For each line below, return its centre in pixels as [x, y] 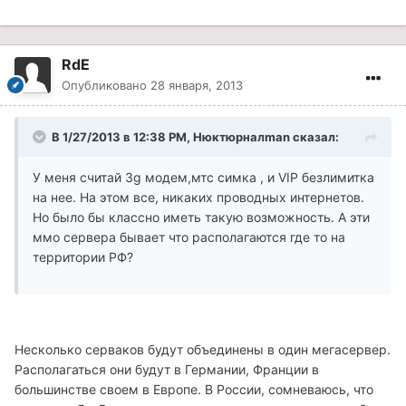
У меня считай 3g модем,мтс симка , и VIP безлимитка [203, 178]
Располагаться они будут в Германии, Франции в [167, 370]
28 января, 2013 [197, 86]
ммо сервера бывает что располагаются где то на [189, 237]
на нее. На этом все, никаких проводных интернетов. [198, 198]
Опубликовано [106, 86]
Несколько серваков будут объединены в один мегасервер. [203, 350]
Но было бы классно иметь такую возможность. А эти [201, 217]
